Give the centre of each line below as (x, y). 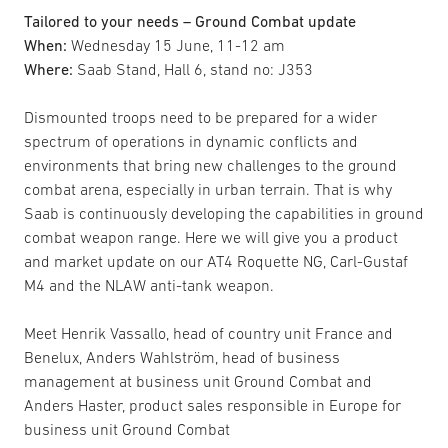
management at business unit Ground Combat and (198, 381)
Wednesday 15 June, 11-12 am (176, 45)
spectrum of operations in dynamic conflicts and (191, 141)
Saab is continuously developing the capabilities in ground (224, 213)
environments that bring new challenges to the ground (210, 165)
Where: (48, 69)
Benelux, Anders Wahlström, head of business (182, 357)
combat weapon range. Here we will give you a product (211, 237)
